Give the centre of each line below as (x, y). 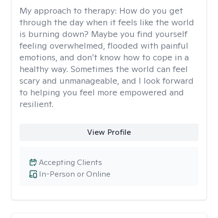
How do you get (151, 10)
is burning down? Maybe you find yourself (103, 34)
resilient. (36, 104)
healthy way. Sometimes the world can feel (104, 69)
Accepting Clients (71, 162)
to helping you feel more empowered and (102, 92)
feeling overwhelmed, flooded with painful (104, 45)
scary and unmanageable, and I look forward (107, 81)
